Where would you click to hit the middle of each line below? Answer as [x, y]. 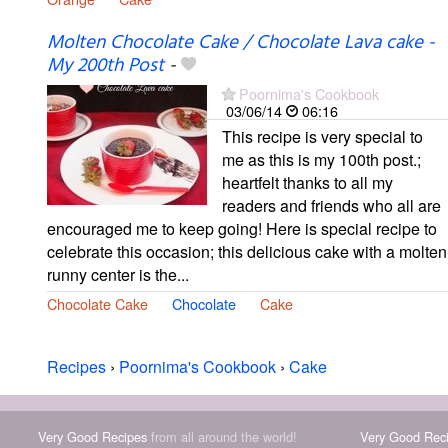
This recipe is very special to [322, 136]
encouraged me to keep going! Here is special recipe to [242, 228]
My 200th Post [105, 65]
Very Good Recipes [92, 436]
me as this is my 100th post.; [321, 159]
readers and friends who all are [331, 205]
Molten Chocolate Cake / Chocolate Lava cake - [241, 42]
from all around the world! [221, 436]
